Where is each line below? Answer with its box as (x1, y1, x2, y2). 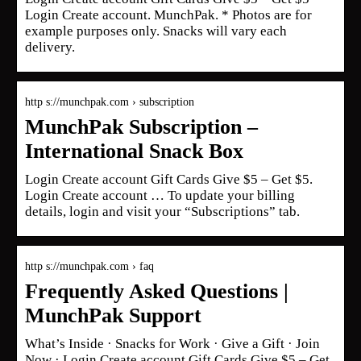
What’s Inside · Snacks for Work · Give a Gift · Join (25, 335, 320, 351)
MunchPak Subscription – (25, 114, 258, 139)
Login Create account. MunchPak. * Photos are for (25, 6, 312, 23)
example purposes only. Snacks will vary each (25, 23, 287, 39)
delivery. (25, 39, 75, 55)
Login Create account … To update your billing (25, 187, 295, 203)
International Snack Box (25, 139, 243, 163)
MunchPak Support (25, 303, 201, 327)
